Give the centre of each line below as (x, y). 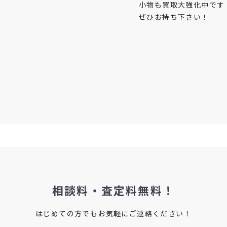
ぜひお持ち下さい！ (174, 17)
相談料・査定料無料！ (113, 190)
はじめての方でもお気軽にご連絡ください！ (113, 213)
